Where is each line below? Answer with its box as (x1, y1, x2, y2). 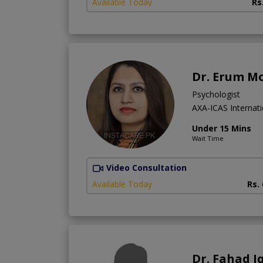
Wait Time (192, 133, 224, 143)
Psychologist (192, 88, 240, 100)
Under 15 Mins (192, 122, 251, 134)
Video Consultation (106, 161, 187, 173)
